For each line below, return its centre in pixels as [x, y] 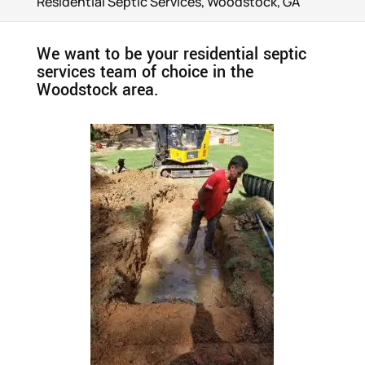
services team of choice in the [145, 72]
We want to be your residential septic [171, 54]
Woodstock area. [97, 90]
